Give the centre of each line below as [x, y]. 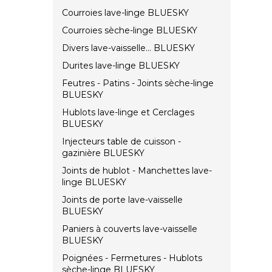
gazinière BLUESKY [103, 153]
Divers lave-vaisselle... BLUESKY [128, 48]
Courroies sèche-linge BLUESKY [130, 31]
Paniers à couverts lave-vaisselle [130, 229]
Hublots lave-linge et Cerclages [128, 113]
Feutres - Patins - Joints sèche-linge [138, 83]
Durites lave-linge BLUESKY [121, 66]
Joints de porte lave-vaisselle [122, 200]
